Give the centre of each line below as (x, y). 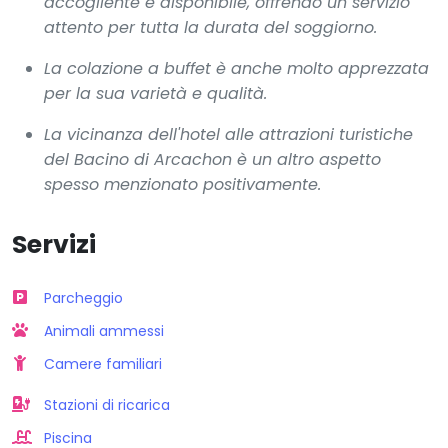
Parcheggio (83, 297)
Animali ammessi (104, 330)
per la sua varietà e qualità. (155, 93)
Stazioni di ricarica (107, 404)
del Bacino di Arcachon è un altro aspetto (212, 159)
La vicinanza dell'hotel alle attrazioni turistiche (228, 134)
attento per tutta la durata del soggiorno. (210, 27)
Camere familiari (103, 363)
